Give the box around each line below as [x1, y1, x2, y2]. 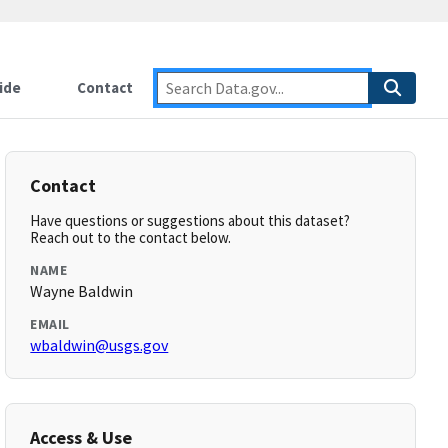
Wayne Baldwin [30, 281, 134, 301]
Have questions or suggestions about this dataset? [30, 211, 351, 230]
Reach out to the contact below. [30, 228, 232, 247]
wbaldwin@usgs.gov [30, 335, 169, 355]
